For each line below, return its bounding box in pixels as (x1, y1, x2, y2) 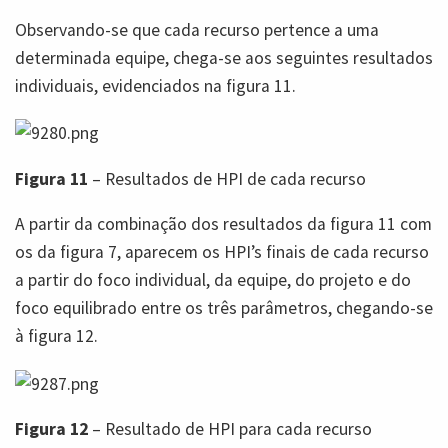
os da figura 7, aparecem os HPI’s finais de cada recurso (15, 241, 429, 264)
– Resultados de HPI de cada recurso (88, 167, 366, 190)
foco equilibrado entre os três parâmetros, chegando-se (15, 297, 433, 320)
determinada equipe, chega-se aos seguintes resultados (15, 46, 433, 69)
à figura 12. (15, 325, 98, 348)
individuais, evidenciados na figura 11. (15, 74, 296, 97)
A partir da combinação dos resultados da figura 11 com (15, 213, 432, 236)
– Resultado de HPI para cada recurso (88, 418, 372, 441)
